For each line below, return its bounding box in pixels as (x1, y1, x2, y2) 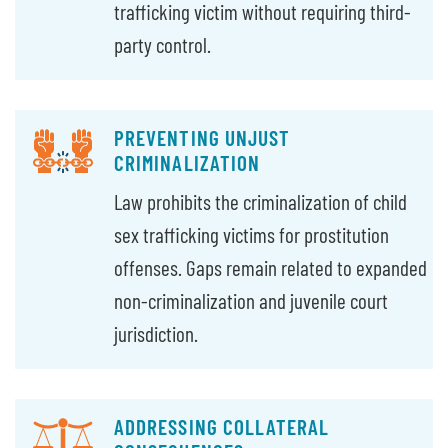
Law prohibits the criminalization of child (114, 189, 408, 215)
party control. (114, 31, 212, 57)
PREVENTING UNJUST (114, 124, 291, 150)
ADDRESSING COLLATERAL (114, 414, 330, 440)
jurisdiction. (114, 321, 199, 347)
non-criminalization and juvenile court (114, 288, 389, 314)
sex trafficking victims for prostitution (114, 222, 390, 248)
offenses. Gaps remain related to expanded (114, 255, 428, 281)
